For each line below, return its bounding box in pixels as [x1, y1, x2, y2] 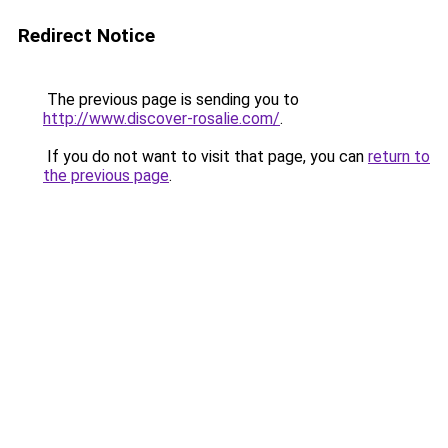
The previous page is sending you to [43, 90, 299, 109]
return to [368, 147, 430, 166]
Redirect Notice [18, 24, 155, 47]
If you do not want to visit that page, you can [43, 147, 368, 166]
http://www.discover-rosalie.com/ [43, 109, 280, 128]
